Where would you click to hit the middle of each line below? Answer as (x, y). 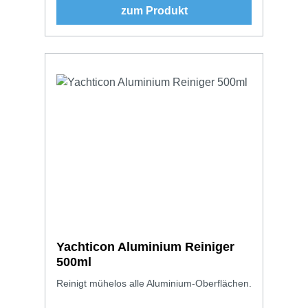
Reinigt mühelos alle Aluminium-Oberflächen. (154, 283)
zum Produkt (154, 10)
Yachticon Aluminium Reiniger (145, 246)
